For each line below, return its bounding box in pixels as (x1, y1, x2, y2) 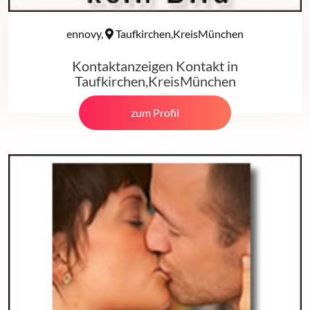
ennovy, (66, 27, 105, 41)
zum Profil (131, 106, 179, 120)
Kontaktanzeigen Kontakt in (72, 57, 238, 75)
